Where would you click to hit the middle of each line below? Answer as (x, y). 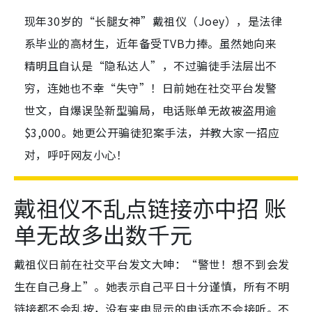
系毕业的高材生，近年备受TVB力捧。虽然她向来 (151, 44)
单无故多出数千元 (103, 234)
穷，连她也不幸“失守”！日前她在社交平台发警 (151, 88)
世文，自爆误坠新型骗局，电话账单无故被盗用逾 (151, 110)
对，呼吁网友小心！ (76, 155)
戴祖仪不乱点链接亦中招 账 (150, 208)
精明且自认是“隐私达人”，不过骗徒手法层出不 (151, 66)
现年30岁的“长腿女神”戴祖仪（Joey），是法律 (153, 21)
